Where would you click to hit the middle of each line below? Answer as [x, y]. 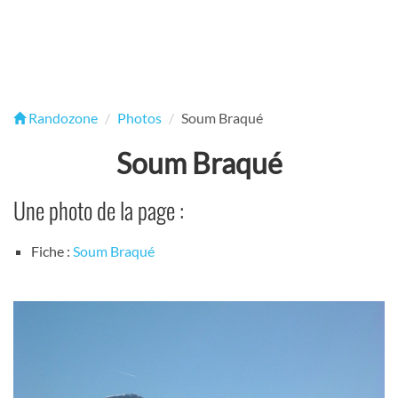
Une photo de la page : [99, 210]
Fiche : [52, 251]
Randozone [62, 118]
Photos [139, 118]
